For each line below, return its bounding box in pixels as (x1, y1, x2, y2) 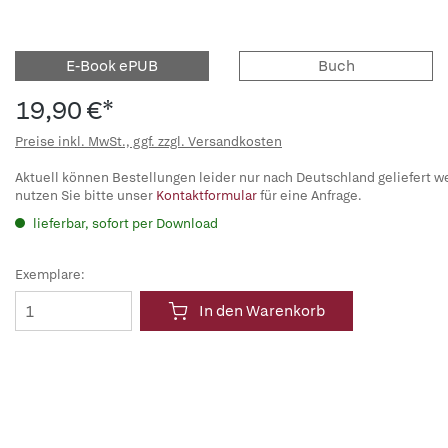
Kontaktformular (156, 187, 257, 204)
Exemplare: (15, 266, 85, 283)
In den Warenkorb (199, 301, 325, 321)
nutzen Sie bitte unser (15, 187, 156, 204)
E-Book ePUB (66, 56, 158, 76)
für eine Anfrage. (257, 187, 362, 204)
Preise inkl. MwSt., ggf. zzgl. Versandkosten (15, 133, 282, 150)
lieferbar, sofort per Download (30, 215, 218, 232)
